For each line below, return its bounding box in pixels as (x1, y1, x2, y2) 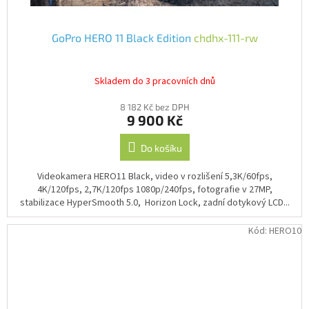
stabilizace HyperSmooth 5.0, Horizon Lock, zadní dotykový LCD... (19, 196, 290, 210)
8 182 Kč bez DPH (119, 101, 190, 113)
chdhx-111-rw (193, 31, 258, 45)
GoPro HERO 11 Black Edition (51, 31, 194, 45)
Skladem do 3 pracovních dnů (94, 74, 215, 88)
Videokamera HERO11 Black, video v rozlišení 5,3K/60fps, (37, 170, 272, 184)
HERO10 (269, 224, 301, 239)
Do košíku (140, 142, 182, 154)
